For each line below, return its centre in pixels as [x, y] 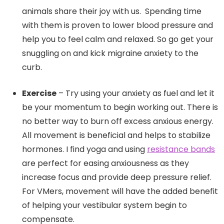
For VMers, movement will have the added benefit [120, 191]
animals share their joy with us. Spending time [112, 11]
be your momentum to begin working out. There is [120, 107]
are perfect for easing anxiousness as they [105, 163]
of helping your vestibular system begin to [104, 205]
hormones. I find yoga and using [84, 149]
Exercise [39, 93]
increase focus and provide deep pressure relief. [117, 177]
